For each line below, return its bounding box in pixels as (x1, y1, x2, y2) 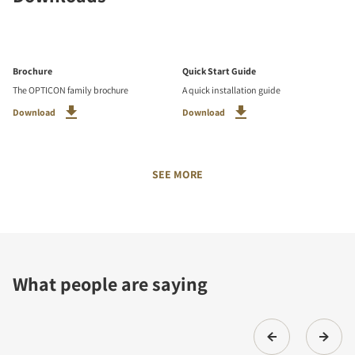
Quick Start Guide (182, 64, 256, 77)
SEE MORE (152, 166, 203, 181)
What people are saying (13, 270, 208, 296)
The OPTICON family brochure (13, 83, 128, 96)
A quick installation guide (182, 83, 281, 96)
